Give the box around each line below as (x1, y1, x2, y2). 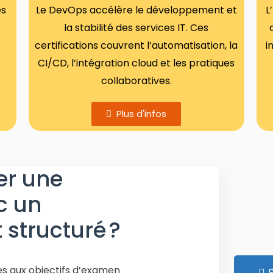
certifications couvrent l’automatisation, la (35, 38, 238, 52)
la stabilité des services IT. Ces (64, 21, 209, 35)
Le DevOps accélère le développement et (35, 3, 237, 17)
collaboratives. (101, 74, 172, 88)
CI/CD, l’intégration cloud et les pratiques (38, 56, 235, 70)
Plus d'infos (116, 107, 167, 120)
